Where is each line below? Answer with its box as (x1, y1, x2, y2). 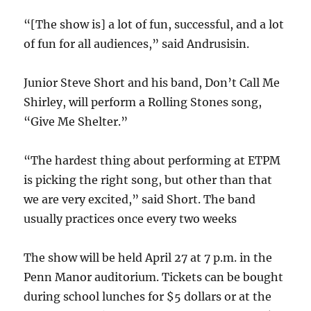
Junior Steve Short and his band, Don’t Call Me (24, 76, 280, 90)
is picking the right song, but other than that (24, 173, 273, 187)
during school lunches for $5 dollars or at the (24, 289, 272, 303)
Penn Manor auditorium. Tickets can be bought (24, 270, 284, 284)
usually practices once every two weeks (24, 212, 237, 226)
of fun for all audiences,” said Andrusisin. (24, 37, 250, 51)
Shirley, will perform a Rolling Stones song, (24, 95, 262, 109)
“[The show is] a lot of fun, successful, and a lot (24, 17, 285, 31)
